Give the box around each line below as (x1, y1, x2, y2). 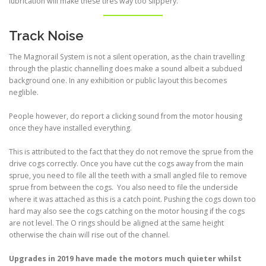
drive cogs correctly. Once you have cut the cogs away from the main (9, 159, 243, 169)
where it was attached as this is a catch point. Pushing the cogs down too (9, 194, 256, 205)
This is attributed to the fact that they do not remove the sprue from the (9, 147, 254, 157)
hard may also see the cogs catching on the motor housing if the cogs (9, 206, 245, 217)
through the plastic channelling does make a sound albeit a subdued (9, 64, 242, 74)
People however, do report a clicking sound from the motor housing (9, 111, 242, 122)
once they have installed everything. (9, 123, 132, 134)
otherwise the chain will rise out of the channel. (9, 230, 170, 240)
